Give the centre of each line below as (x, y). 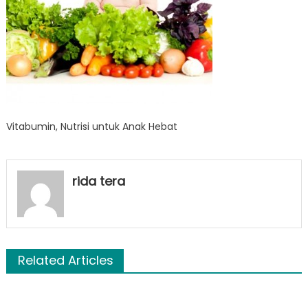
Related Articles (65, 260)
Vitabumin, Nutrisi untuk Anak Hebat (91, 126)
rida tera (98, 181)
